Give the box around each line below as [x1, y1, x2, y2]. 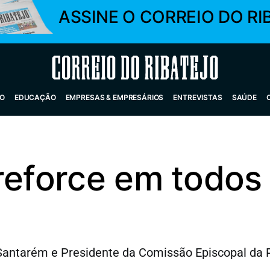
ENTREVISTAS [173, 93, 222, 102]
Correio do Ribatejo [52, 60, 161, 75]
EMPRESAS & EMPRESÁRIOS [65, 93, 164, 102]
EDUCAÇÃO [14, 93, 56, 102]
